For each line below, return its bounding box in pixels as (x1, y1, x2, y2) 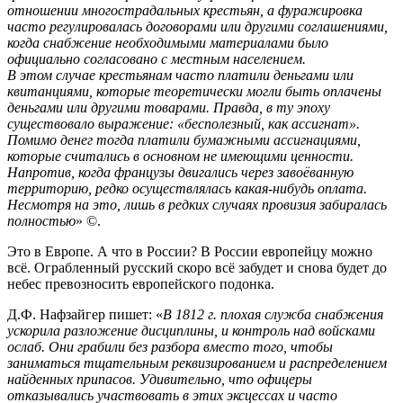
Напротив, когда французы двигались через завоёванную (7, 165, 354, 181)
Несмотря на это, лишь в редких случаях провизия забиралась (7, 197, 387, 213)
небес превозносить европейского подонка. (7, 276, 274, 292)
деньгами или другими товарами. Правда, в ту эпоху (7, 100, 330, 116)
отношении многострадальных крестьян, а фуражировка (7, 3, 363, 19)
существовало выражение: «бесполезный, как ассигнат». (7, 116, 360, 132)
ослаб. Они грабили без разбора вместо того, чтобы (7, 339, 333, 355)
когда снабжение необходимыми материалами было (7, 35, 328, 51)
